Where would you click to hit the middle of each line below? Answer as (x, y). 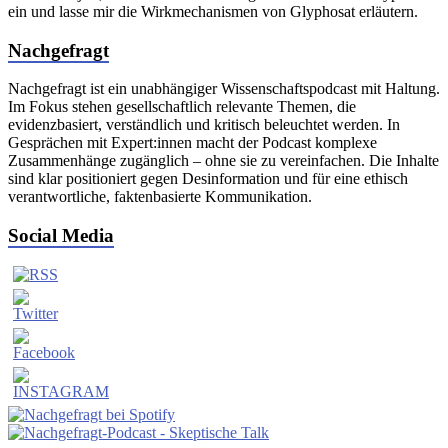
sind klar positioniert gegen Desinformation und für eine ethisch (208, 179)
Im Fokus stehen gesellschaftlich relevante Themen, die (182, 107)
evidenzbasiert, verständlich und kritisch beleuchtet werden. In (204, 125)
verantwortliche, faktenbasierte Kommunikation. (160, 197)
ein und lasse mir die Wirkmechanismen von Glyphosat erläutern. (213, 12)
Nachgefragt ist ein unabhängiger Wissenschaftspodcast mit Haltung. (224, 89)
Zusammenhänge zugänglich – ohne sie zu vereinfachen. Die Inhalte (223, 161)
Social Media (61, 236)
